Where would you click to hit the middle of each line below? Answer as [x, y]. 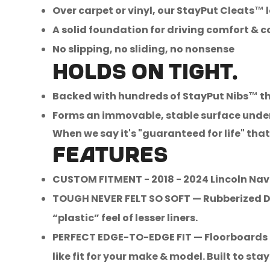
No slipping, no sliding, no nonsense [143, 49]
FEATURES [110, 156]
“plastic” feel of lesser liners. [125, 218]
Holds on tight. [145, 73]
